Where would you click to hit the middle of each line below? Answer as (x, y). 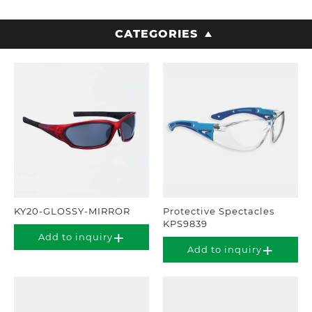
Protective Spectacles (219, 211)
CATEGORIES (156, 34)
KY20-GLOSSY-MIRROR (72, 211)
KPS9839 (185, 224)
